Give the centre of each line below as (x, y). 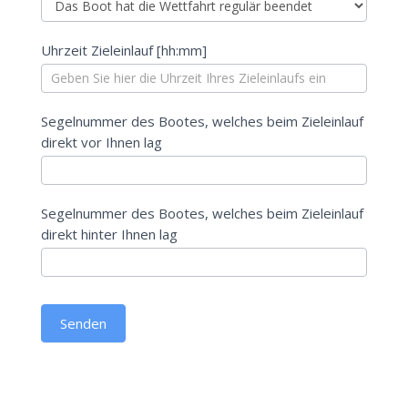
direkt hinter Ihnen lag (109, 234)
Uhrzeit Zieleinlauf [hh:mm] (123, 50)
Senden (83, 323)
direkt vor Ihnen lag (101, 142)
